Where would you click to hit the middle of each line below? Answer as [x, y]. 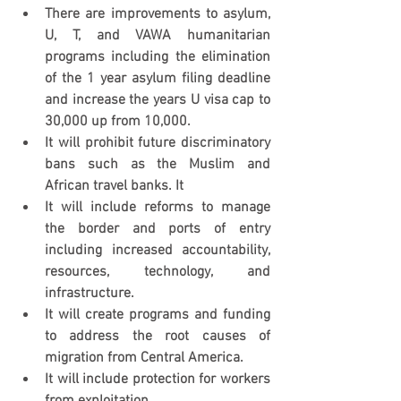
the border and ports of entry [158, 229]
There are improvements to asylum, [158, 14]
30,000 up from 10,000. [118, 122]
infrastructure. [90, 294]
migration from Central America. [144, 358]
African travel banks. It [114, 186]
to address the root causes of [158, 337]
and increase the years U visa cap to [158, 100]
